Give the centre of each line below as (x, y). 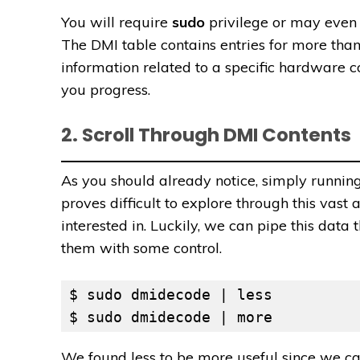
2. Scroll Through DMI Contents (206, 135)
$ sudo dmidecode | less (171, 295)
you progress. (106, 90)
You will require (117, 22)
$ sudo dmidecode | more (171, 317)
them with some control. (141, 248)
